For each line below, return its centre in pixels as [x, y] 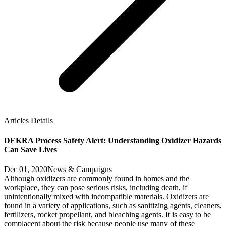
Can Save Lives [31, 149]
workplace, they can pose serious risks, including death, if [96, 187]
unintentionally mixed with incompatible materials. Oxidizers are [106, 196]
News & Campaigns [80, 169]
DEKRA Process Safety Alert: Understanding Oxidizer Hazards [113, 140]
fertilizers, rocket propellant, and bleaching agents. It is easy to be [107, 214]
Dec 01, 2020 [26, 169]
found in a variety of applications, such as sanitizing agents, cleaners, [113, 205]
